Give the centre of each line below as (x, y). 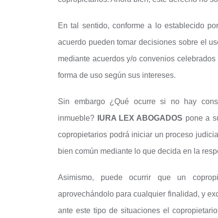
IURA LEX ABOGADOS (140, 118)
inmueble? (78, 118)
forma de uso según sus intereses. (117, 75)
